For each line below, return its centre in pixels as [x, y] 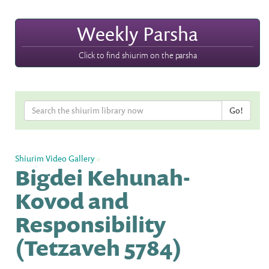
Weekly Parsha [138, 33]
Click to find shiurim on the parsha [138, 55]
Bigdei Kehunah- [103, 177]
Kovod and [72, 201]
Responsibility [90, 224]
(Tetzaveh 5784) [98, 247]
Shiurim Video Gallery [55, 158]
